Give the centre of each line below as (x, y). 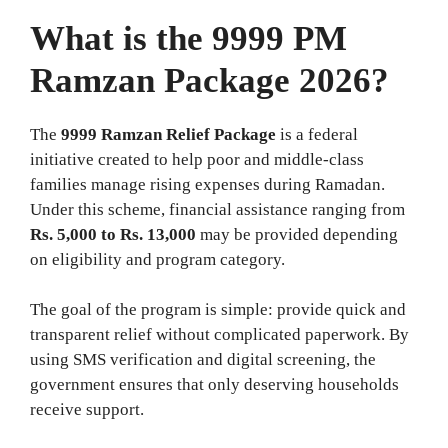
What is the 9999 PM (188, 38)
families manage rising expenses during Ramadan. (207, 184)
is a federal (317, 134)
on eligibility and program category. (159, 259)
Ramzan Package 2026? (209, 80)
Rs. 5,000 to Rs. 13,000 (113, 234)
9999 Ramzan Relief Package (168, 134)
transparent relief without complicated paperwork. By (219, 334)
